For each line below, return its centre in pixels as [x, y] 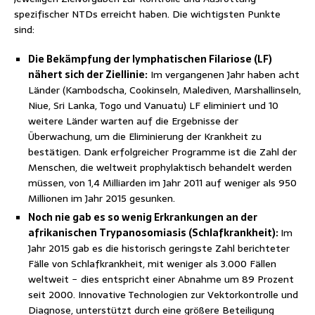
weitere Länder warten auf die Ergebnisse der [133, 121]
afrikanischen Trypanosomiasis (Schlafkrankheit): [154, 232]
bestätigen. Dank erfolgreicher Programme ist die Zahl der [162, 152]
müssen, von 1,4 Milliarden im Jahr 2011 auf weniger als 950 [162, 182]
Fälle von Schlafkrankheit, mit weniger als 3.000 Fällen [152, 263]
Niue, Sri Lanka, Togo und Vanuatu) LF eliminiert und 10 [153, 105]
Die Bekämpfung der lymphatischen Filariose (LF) [150, 59]
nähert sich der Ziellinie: [88, 74]
